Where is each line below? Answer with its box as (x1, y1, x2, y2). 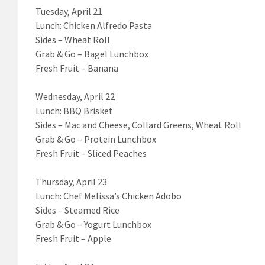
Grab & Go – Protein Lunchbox (35, 132, 156, 145)
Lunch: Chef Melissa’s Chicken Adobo (35, 189, 182, 202)
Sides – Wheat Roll (35, 33, 110, 46)
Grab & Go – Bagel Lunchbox (35, 47, 148, 60)
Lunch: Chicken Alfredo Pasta (35, 19, 152, 31)
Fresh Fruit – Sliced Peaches (35, 147, 147, 159)
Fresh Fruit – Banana (35, 62, 118, 74)
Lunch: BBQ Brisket (35, 104, 113, 117)
